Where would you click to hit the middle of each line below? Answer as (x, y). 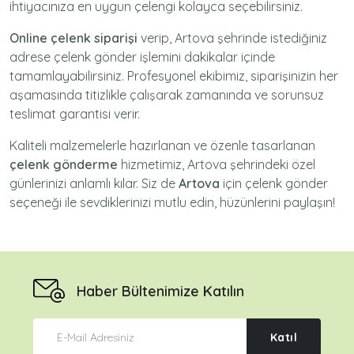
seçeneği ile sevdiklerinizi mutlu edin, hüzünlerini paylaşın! (172, 202)
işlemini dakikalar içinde (206, 57)
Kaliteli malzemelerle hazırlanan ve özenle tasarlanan (162, 145)
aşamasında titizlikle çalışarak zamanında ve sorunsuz (167, 95)
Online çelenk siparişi (73, 38)
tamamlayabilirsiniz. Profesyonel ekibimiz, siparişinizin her (174, 76)
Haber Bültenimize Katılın (160, 291)
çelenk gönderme (64, 164)
